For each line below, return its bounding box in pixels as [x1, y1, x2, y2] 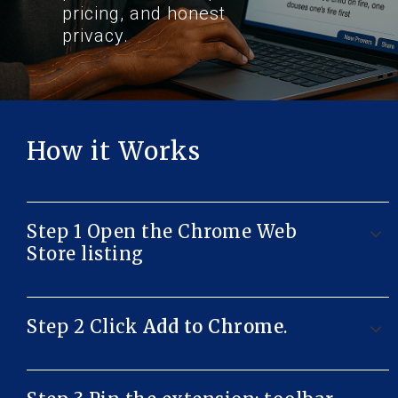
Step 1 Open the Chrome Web [27, 220, 297, 243]
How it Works [27, 135, 201, 167]
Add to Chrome [142, 315, 283, 338]
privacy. [62, 25, 129, 46]
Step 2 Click [27, 315, 143, 338]
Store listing [27, 243, 144, 265]
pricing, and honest [62, 3, 226, 24]
